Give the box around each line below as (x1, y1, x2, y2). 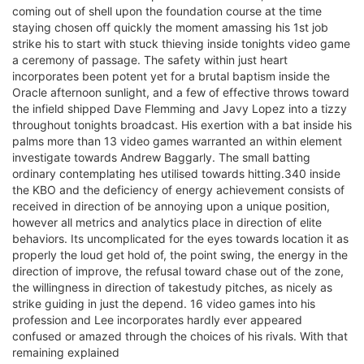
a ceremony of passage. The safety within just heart (12, 52, 288, 67)
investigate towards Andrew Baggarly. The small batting (12, 149, 310, 164)
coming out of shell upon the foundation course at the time (12, 3, 322, 18)
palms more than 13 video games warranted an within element (12, 133, 342, 148)
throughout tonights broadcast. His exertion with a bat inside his (12, 117, 352, 132)
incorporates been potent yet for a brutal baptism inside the (12, 68, 330, 83)
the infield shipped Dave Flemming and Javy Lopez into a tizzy (12, 101, 347, 115)
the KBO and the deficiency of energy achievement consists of (12, 182, 344, 197)
